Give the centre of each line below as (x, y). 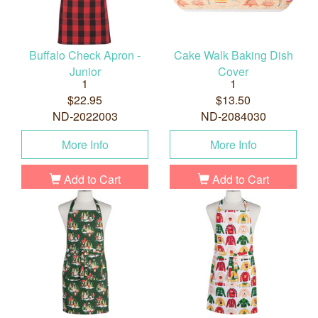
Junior (85, 72)
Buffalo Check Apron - (85, 55)
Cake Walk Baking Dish (233, 55)
